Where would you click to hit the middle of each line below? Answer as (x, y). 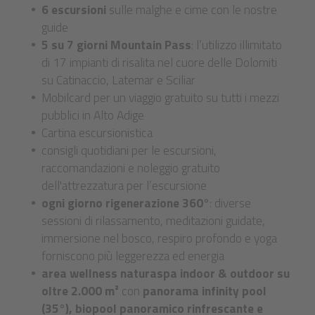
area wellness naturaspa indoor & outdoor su (166, 273)
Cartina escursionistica (97, 132)
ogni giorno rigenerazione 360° (126, 202)
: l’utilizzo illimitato (237, 44)
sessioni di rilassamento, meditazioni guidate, (153, 220)
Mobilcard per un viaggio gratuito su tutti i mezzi (160, 97)
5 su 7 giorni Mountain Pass (116, 44)
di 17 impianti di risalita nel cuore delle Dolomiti (159, 62)
